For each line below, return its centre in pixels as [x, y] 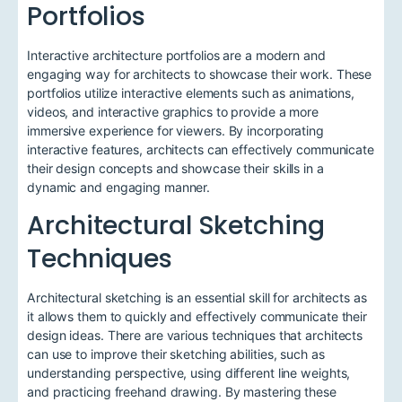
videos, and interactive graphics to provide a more [173, 112]
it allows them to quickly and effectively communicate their [197, 317]
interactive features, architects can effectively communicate [201, 150]
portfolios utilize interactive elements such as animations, [191, 93]
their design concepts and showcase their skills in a [175, 169]
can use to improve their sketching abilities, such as [176, 354]
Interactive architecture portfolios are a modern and [176, 56]
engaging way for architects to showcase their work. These [200, 74]
